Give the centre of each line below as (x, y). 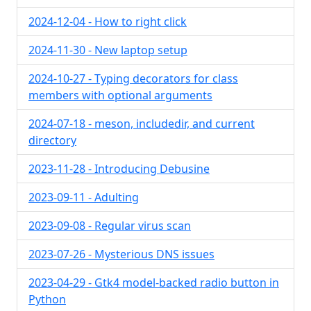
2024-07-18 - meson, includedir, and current (142, 124)
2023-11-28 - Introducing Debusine (119, 169)
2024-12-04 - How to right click (108, 22)
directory (52, 140)
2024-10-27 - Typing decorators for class (133, 78)
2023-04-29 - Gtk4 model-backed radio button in (154, 283)
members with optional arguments (120, 95)
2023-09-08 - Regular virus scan (110, 226)
